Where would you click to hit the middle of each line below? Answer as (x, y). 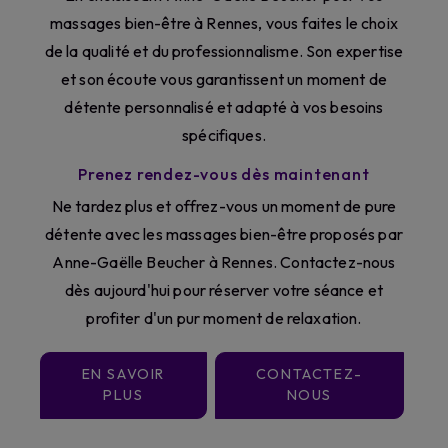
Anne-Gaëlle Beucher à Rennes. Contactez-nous (224, 262)
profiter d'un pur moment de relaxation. (224, 318)
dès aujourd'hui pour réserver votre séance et (224, 290)
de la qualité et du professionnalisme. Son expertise (224, 51)
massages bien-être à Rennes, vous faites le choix (224, 23)
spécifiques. (224, 135)
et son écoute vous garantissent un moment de (224, 79)
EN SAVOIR (123, 374)
